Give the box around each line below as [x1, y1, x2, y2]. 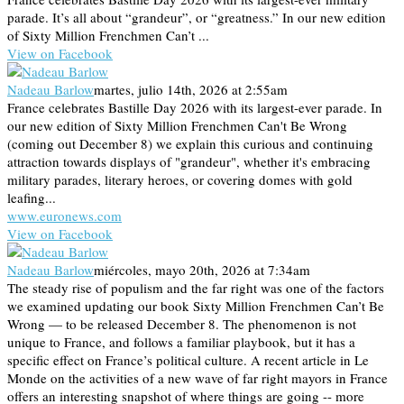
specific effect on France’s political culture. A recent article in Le [7, 351, 369, 370]
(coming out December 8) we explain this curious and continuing [7, 134, 373, 153]
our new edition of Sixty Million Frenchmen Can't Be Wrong [7, 116, 347, 135]
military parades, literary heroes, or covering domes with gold [7, 170, 353, 189]
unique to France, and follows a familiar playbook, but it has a [7, 333, 355, 352]
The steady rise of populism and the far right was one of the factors [7, 279, 384, 298]
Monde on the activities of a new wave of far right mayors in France [7, 369, 388, 388]
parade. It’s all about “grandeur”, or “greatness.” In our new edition [7, 8, 386, 27]
